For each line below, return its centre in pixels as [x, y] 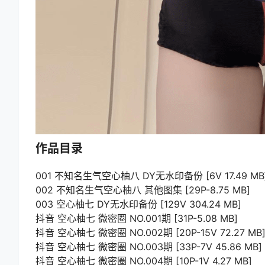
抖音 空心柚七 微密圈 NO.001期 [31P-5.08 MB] [137, 219]
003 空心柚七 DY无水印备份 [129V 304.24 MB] [138, 204]
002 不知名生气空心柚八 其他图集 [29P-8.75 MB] [143, 190]
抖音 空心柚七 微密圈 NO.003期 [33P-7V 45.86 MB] [149, 247]
